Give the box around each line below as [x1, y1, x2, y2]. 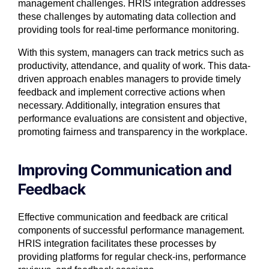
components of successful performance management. [18, 225, 244, 236]
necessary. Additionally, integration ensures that [18, 100, 220, 111]
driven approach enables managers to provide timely [18, 74, 241, 85]
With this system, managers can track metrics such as [18, 47, 244, 58]
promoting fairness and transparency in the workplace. [18, 127, 247, 138]
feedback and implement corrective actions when [18, 87, 225, 98]
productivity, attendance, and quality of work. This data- [18, 61, 250, 71]
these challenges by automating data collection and [18, 11, 236, 22]
